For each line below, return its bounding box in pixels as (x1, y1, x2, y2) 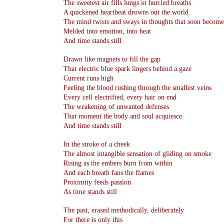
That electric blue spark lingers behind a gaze (63, 65, 191, 72)
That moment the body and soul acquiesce (63, 112, 182, 120)
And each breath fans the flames (63, 169, 154, 176)
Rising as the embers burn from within (63, 159, 172, 167)
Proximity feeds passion (63, 178, 131, 186)
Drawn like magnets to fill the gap (63, 55, 160, 63)
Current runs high (63, 74, 113, 82)
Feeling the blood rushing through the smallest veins (63, 84, 211, 91)
